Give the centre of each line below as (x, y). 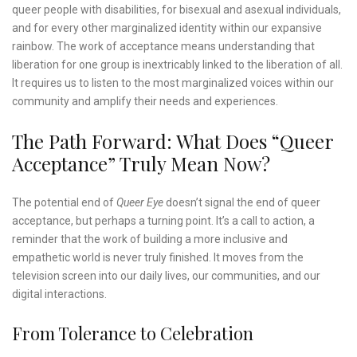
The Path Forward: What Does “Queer (173, 141)
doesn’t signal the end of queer (242, 203)
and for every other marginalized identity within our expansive (167, 28)
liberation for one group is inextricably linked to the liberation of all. (177, 65)
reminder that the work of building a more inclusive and (150, 239)
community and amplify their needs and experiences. (145, 102)
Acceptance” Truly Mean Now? (141, 164)
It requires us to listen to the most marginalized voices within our (173, 83)
